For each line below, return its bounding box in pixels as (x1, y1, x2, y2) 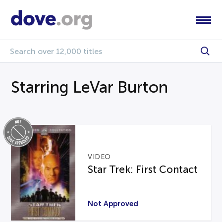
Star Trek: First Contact (88, 164, 198, 175)
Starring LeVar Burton (11, 78, 168, 96)
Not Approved (88, 199, 139, 208)
